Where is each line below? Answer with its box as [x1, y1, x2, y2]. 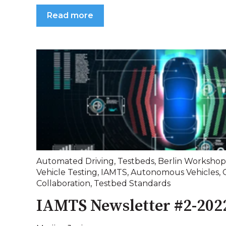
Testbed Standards [94, 179, 171, 189]
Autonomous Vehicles [131, 167, 219, 178]
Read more [47, 11, 93, 21]
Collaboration [36, 179, 90, 189]
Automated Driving [36, 156, 114, 166]
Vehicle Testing [36, 167, 97, 178]
